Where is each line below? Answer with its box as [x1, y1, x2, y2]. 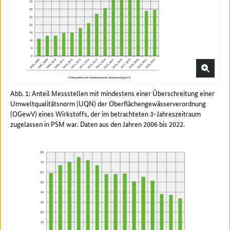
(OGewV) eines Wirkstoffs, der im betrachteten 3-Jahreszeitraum [10, 108, 201, 119]
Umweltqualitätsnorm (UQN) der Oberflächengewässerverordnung [10, 98, 206, 109]
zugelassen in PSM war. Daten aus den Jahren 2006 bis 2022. [10, 119, 185, 129]
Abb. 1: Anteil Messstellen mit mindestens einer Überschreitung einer [10, 88, 215, 99]
